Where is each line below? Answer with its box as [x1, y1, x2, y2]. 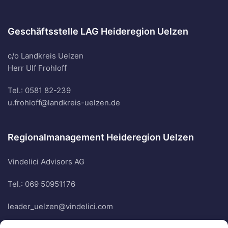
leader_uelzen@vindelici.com [8, 202, 113, 211]
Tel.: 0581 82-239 [8, 85, 71, 95]
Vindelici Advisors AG [8, 157, 84, 166]
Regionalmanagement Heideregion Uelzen [8, 132, 194, 142]
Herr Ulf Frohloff [8, 63, 67, 73]
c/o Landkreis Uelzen [8, 51, 83, 61]
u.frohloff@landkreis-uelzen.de [8, 98, 120, 107]
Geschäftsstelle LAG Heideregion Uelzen [8, 26, 188, 37]
